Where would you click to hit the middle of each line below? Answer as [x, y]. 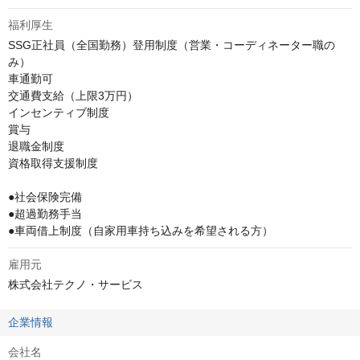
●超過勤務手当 [45, 214]
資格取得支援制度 [53, 163]
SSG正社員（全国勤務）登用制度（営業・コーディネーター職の [172, 45]
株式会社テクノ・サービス [76, 284]
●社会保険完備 [45, 197]
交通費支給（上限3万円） [73, 96]
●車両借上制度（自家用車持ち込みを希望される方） [141, 231]
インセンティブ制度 [59, 112]
